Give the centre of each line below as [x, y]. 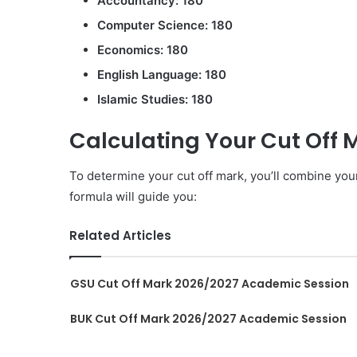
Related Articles [120, 235]
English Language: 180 [162, 74]
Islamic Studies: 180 [155, 99]
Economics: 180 [143, 49]
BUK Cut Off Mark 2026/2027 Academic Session [208, 319]
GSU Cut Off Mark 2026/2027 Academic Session [209, 284]
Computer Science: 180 [165, 25]
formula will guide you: [133, 196]
